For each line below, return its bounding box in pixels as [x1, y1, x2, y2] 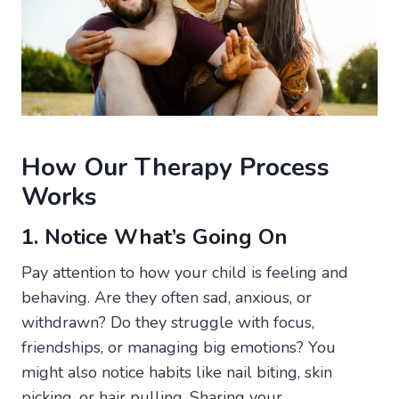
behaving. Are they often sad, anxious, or [21, 286, 312, 308]
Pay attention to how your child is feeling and [21, 261, 348, 283]
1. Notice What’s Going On [21, 222, 288, 251]
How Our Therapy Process [21, 150, 330, 184]
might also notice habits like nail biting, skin [21, 361, 332, 383]
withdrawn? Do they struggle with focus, [21, 311, 314, 333]
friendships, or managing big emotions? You [21, 336, 336, 358]
